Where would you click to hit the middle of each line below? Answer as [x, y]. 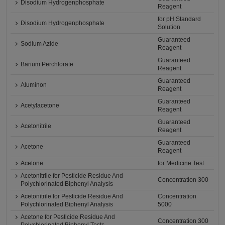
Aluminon [34, 85]
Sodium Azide [40, 44]
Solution [169, 27]
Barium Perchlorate [47, 65]
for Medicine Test [181, 163]
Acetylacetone [40, 106]
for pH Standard [180, 19]
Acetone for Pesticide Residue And [68, 217]
